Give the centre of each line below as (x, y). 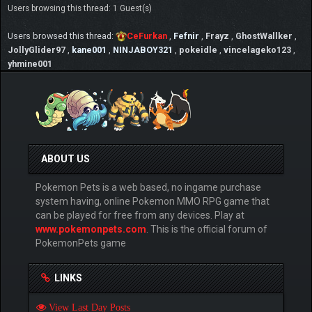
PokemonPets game (81, 243)
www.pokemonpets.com (91, 229)
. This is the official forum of (207, 229)
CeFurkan (147, 36)
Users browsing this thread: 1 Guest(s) (80, 8)
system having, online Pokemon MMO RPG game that (153, 201)
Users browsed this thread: (62, 36)
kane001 (89, 49)
